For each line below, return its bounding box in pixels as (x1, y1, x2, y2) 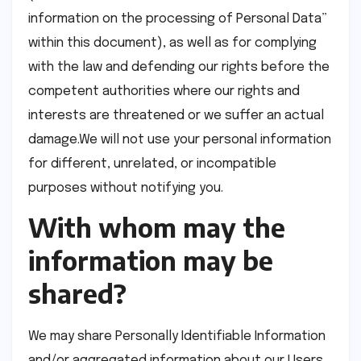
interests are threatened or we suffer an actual (28, 108, 324, 122)
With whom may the (28, 210, 285, 243)
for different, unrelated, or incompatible (28, 156, 276, 171)
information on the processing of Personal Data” (28, 11, 327, 26)
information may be (28, 243, 273, 276)
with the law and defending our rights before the (28, 60, 330, 74)
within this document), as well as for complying (28, 35, 317, 50)
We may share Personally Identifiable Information (28, 329, 326, 343)
